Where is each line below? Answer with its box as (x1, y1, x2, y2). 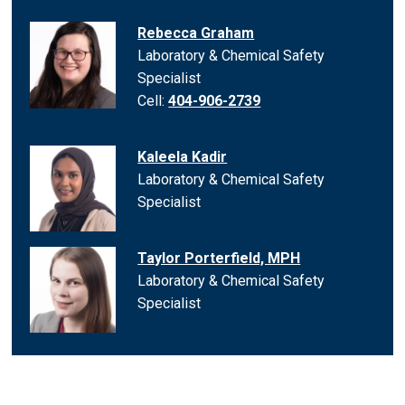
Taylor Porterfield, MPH (137, 249, 301, 267)
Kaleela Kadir (137, 148, 228, 166)
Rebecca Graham (137, 24, 255, 42)
